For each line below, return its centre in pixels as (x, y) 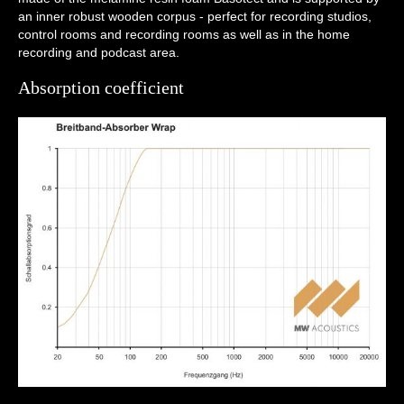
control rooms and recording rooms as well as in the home (184, 34)
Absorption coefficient (101, 87)
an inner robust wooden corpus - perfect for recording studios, (195, 16)
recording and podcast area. (99, 52)
